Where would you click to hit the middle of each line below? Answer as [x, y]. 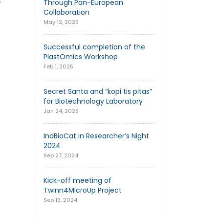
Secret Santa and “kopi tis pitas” [98, 92]
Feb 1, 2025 [58, 67]
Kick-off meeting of [77, 181]
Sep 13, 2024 [60, 200]
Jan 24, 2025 [61, 111]
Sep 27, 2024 [61, 156]
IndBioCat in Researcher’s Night [96, 136]
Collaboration [66, 12]
